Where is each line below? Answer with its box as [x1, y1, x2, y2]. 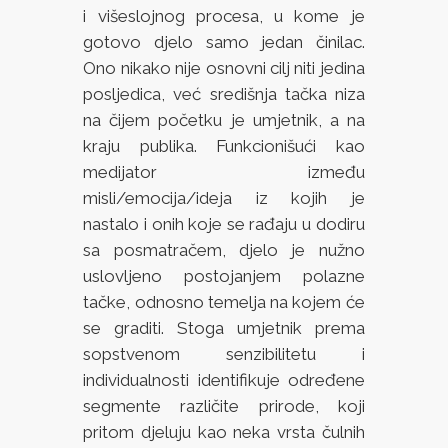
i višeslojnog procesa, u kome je [83, 6, 365, 27]
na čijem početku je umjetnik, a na [83, 110, 365, 131]
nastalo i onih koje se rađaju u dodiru [83, 214, 365, 235]
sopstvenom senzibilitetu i [83, 344, 365, 365]
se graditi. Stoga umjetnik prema [83, 318, 365, 339]
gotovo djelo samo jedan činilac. [83, 32, 365, 53]
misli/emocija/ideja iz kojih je [83, 188, 365, 209]
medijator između [83, 162, 365, 183]
